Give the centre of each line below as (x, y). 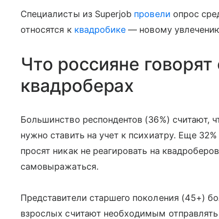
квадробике (100, 29)
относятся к (47, 29)
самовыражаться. (60, 166)
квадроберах (77, 85)
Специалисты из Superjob (77, 14)
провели (152, 14)
